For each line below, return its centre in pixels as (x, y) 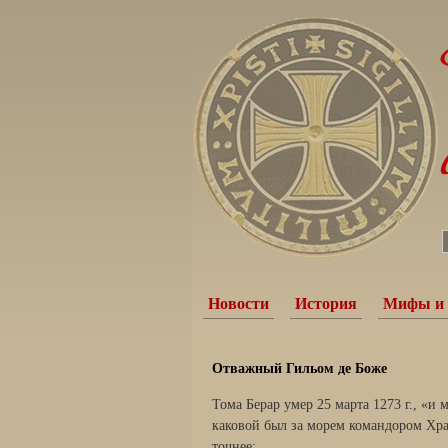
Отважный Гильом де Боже (299, 368)
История (326, 303)
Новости (238, 303)
